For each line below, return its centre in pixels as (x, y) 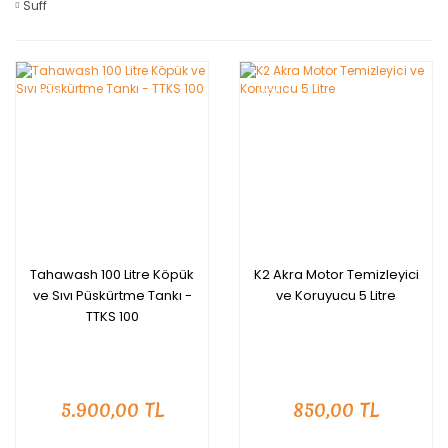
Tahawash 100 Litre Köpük (112, 274)
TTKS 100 (112, 316)
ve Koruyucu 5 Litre (336, 295)
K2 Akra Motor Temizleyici (336, 274)
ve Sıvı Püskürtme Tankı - (112, 295)
